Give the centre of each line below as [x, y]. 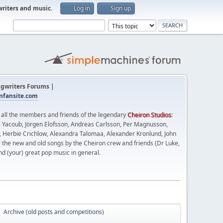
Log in [82, 8]
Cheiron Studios [149, 115]
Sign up [121, 8]
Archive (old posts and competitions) [54, 212]
